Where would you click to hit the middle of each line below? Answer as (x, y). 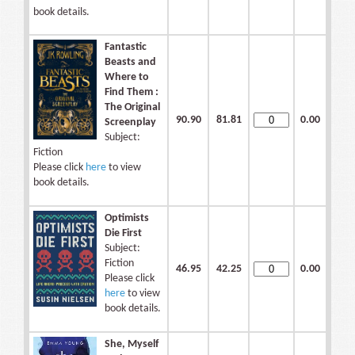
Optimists (127, 219)
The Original (132, 108)
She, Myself (132, 345)
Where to (127, 78)
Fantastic (126, 48)
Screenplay (130, 123)
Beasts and (130, 63)
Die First (123, 234)
